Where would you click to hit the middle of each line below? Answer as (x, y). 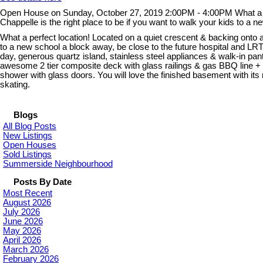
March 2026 (26, 249)
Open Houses (30, 145)
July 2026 (21, 212)
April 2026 (22, 240)
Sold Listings (27, 154)
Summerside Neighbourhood (58, 163)
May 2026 (22, 230)
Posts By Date (43, 182)
